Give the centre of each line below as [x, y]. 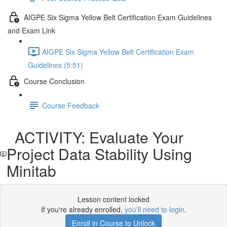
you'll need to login [154, 209]
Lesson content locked [113, 199]
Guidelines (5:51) [55, 65]
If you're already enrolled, [83, 209]
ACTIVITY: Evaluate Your [95, 137]
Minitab [31, 171]
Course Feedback [71, 105]
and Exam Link [31, 30]
